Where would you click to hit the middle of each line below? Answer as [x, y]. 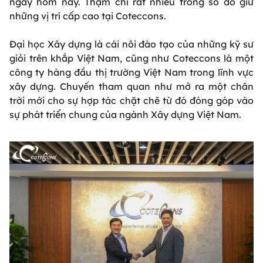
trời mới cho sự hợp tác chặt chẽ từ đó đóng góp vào [131, 100]
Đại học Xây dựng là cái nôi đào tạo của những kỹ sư [131, 44]
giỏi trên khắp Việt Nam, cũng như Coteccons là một [131, 58]
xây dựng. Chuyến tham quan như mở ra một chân [131, 86]
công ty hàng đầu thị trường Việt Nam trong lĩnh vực [131, 72]
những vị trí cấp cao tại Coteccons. [88, 16]
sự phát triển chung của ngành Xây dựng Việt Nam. [125, 114]
